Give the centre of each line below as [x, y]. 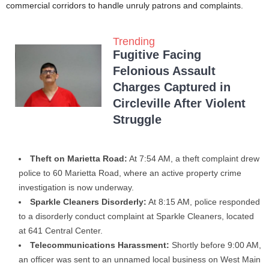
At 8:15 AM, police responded [203, 202]
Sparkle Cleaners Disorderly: [88, 202]
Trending [134, 42]
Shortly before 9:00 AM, [215, 245]
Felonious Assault [164, 71]
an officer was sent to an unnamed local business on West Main [140, 260]
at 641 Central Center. [61, 231]
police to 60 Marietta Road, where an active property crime [130, 173]
